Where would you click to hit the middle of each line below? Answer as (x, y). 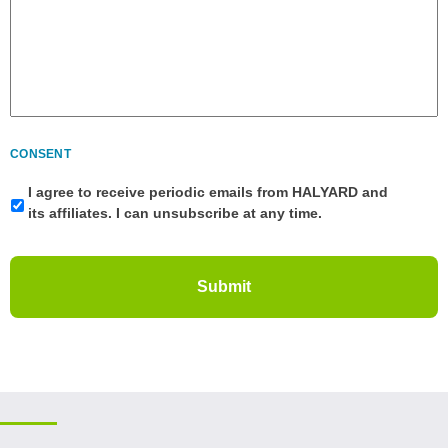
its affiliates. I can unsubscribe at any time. (175, 212)
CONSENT (40, 153)
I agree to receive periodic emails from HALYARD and (208, 191)
